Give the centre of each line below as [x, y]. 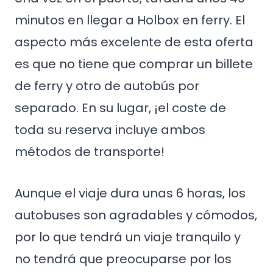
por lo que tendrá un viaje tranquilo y [128, 237]
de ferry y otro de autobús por [107, 86]
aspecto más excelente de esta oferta [134, 42]
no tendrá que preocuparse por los [123, 259]
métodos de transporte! [90, 152]
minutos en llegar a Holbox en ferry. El [130, 20]
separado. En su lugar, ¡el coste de [120, 108]
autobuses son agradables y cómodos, [136, 215]
